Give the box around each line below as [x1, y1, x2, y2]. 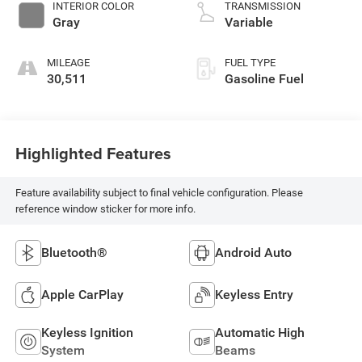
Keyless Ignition [40, 324, 133, 340]
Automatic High [215, 324, 305, 340]
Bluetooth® [40, 244, 107, 260]
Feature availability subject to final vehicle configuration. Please [15, 186, 303, 199]
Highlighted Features [15, 141, 171, 165]
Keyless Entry [215, 286, 293, 302]
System [40, 342, 85, 358]
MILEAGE [46, 57, 90, 69]
